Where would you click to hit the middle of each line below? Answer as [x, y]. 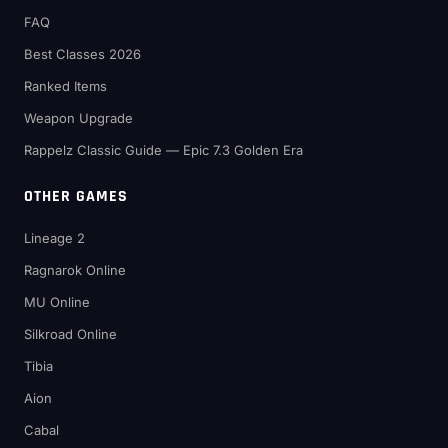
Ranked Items [65, 86]
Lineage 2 [54, 238]
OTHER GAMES [76, 196]
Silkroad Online [70, 334]
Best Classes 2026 [82, 54]
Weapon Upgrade [78, 118]
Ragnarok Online [75, 270]
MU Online [57, 302]
